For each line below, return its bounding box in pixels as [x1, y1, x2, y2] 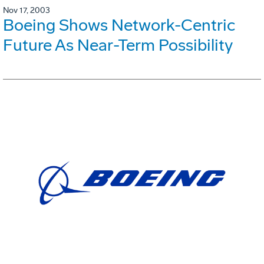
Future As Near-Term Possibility [3, 35, 233, 55]
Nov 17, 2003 [3, 5, 50, 16]
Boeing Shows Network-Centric [3, 15, 235, 35]
